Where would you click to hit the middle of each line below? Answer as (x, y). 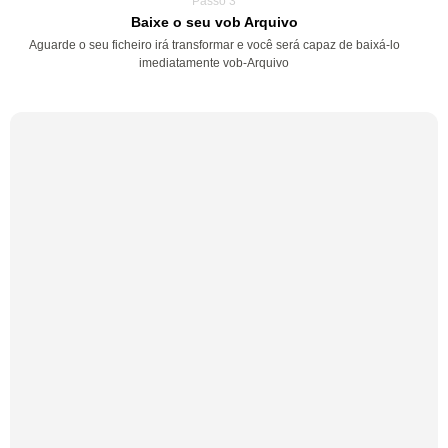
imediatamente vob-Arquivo (214, 63)
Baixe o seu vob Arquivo (214, 22)
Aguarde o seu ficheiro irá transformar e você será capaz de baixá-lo (214, 45)
